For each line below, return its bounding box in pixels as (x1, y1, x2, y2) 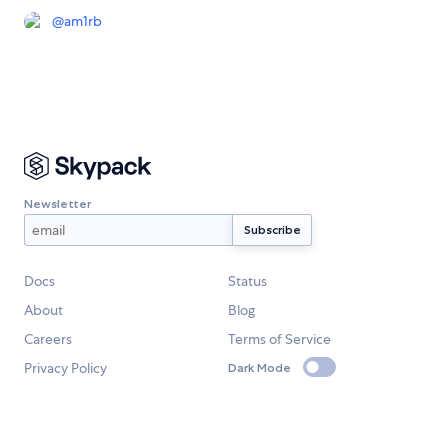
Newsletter (24, 195, 91, 211)
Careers (24, 330, 72, 349)
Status (228, 272, 267, 291)
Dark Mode (228, 359, 291, 375)
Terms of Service (228, 330, 331, 349)
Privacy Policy (24, 359, 107, 378)
